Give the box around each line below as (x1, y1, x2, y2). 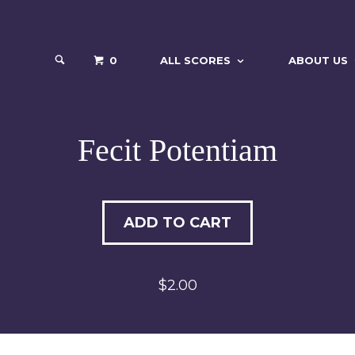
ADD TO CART (124, 214, 231, 231)
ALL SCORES (160, 53, 231, 67)
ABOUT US (288, 53, 348, 67)
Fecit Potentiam (77, 132, 277, 168)
